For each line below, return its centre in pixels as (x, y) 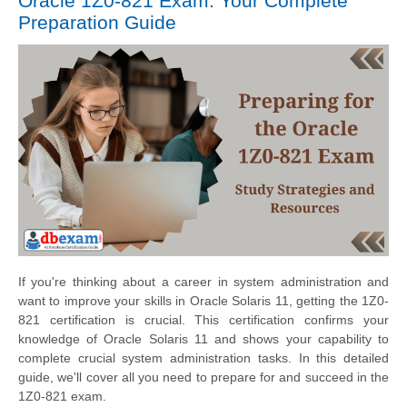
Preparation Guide (97, 22)
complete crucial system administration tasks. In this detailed (203, 357)
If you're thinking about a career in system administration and (203, 281)
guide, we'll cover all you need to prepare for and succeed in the (203, 377)
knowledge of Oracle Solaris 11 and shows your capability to (203, 338)
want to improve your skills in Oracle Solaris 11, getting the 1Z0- (203, 300)
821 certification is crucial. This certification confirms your (203, 319)
